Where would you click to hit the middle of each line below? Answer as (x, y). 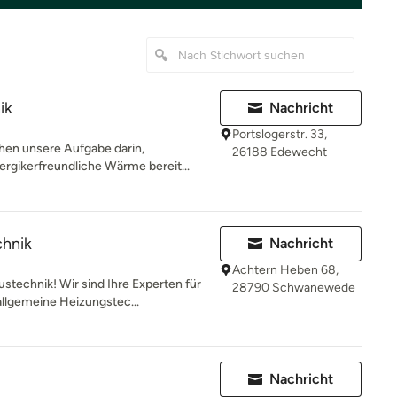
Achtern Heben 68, (285, 270)
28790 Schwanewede (294, 288)
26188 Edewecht (280, 152)
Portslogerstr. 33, (280, 134)
